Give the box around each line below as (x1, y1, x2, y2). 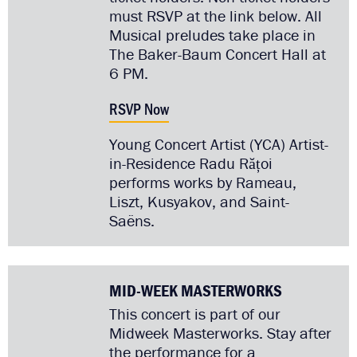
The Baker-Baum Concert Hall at (108, 43, 326, 64)
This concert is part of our (108, 303, 280, 324)
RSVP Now (108, 97, 169, 119)
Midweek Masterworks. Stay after (108, 322, 331, 343)
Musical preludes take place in (108, 24, 316, 45)
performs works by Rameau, (108, 171, 296, 192)
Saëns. (108, 210, 155, 230)
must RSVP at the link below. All (108, 5, 322, 25)
